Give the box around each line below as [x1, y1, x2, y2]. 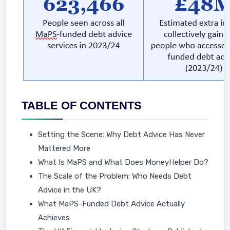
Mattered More [38, 144, 90, 153]
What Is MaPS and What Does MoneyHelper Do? [38, 158, 208, 167]
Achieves [38, 213, 70, 222]
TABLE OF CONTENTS [22, 99, 142, 112]
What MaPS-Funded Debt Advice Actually [38, 199, 185, 208]
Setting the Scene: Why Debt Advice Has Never [38, 130, 205, 139]
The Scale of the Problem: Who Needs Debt [38, 171, 191, 181]
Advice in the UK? [38, 185, 101, 195]
